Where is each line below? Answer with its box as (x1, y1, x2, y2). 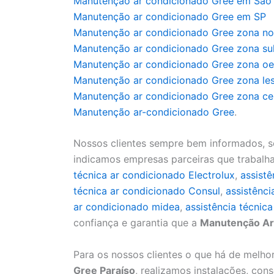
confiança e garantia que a (73, 217, 200, 229)
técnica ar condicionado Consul (73, 185, 220, 198)
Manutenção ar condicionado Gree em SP (73, 10, 266, 23)
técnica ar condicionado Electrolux (73, 169, 235, 182)
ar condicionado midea (73, 201, 180, 213)
